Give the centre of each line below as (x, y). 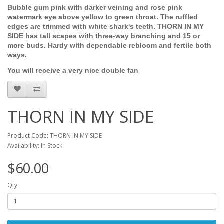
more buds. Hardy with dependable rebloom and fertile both (109, 45)
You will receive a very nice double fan (73, 70)
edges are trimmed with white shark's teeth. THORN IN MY (106, 26)
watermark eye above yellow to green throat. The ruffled (103, 17)
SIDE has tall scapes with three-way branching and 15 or (104, 36)
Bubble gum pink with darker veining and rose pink (95, 7)
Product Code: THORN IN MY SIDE (55, 135)
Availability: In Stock (35, 145)
